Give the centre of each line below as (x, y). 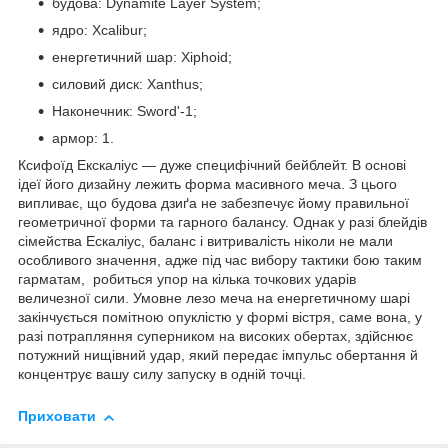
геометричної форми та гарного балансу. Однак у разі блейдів (222, 222)
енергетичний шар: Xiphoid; (142, 57)
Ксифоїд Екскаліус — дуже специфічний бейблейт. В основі (212, 165)
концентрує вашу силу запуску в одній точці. (162, 374)
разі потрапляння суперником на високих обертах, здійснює (215, 336)
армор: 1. (83, 138)
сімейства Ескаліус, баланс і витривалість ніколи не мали (205, 241)
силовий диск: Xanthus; (127, 84)
